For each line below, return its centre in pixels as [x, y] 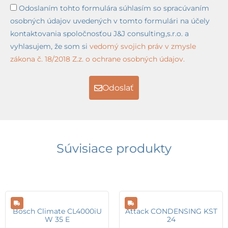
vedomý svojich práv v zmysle [143, 47]
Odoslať [118, 88]
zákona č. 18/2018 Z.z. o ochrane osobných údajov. [97, 59]
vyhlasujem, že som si [50, 47]
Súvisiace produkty [114, 149]
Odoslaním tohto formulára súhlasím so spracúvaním [114, 8]
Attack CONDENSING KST [171, 211]
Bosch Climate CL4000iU [57, 211]
